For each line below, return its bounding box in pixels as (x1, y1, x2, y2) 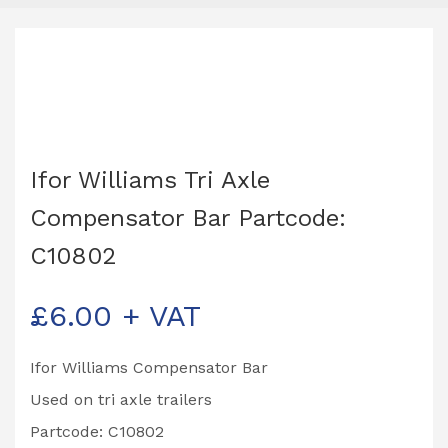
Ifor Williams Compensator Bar (30, 357, 268, 377)
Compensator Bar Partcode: (30, 203, 346, 232)
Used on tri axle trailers (30, 389, 212, 409)
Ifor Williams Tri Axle (30, 165, 270, 194)
